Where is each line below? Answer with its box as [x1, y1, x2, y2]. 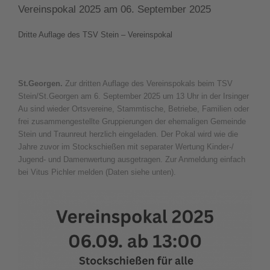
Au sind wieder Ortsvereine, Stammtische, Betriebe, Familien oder [18, 104, 249, 114]
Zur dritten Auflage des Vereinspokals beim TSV [65, 79, 233, 89]
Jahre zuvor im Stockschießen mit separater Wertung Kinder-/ [18, 142, 234, 152]
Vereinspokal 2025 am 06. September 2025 [18, 4, 211, 15]
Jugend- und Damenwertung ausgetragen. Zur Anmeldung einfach [18, 155, 245, 165]
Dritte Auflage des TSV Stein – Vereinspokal [18, 30, 172, 39]
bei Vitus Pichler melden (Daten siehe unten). [18, 168, 176, 177]
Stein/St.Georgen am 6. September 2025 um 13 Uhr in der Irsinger [18, 92, 249, 101]
